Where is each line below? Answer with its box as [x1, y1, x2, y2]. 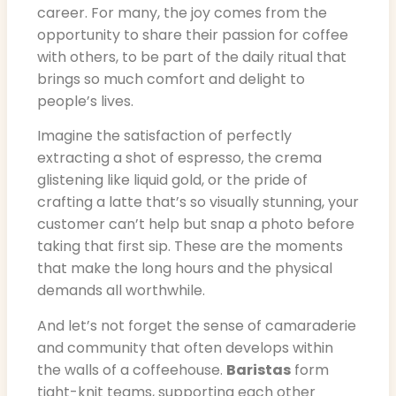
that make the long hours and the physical [37, 258, 332, 279]
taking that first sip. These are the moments [37, 236, 343, 257]
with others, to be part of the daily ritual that [37, 46, 346, 67]
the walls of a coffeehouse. [37, 359, 226, 380]
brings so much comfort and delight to [37, 68, 305, 89]
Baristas [226, 359, 291, 380]
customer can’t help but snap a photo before [37, 214, 354, 235]
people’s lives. [37, 90, 133, 111]
